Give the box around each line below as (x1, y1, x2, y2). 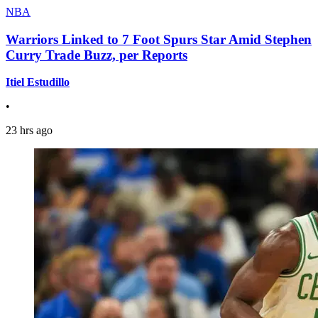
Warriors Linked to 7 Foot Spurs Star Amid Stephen (6, 31, 312, 47)
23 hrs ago (6, 124, 53, 137)
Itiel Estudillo (6, 76, 70, 89)
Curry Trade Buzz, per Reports (6, 47, 187, 62)
